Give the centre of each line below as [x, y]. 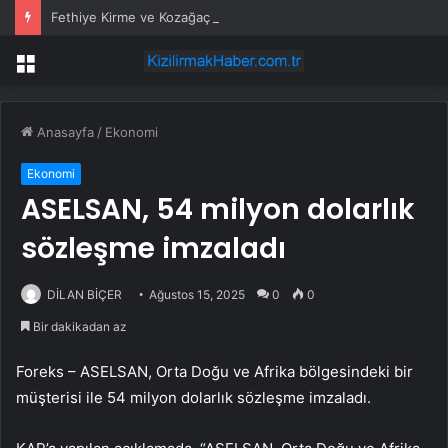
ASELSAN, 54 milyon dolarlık [218, 210]
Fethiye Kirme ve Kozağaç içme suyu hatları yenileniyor [221, 17]
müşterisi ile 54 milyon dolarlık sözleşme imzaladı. [193, 398]
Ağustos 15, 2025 [197, 295]
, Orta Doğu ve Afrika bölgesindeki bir [280, 372]
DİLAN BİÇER [84, 295]
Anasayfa [63, 132]
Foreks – [48, 372]
